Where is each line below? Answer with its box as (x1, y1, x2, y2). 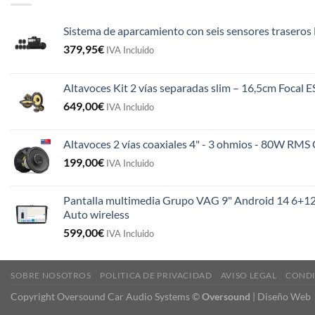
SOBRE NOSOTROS (11, 269, 91, 281)
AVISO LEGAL (220, 269, 277, 281)
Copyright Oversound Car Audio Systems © (11, 290, 202, 302)
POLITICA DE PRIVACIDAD (99, 269, 212, 281)
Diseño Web (257, 290, 311, 302)
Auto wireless (63, 207, 129, 221)
